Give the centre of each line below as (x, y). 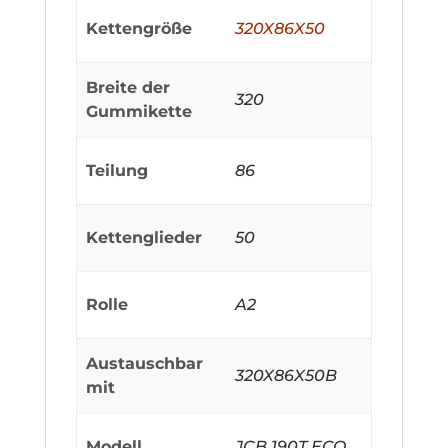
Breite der (128, 88)
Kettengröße (139, 29)
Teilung (117, 171)
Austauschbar (145, 364)
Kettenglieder (144, 238)
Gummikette (139, 112)
